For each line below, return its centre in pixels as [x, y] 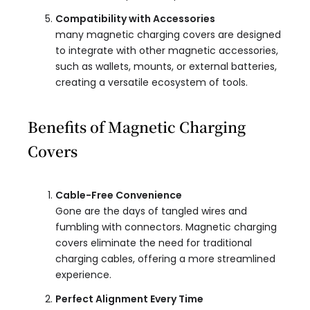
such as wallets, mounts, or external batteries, [166, 67]
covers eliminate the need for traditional [154, 243]
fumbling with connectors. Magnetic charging [166, 227]
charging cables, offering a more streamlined [165, 259]
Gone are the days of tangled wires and [151, 211]
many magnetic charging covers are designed [168, 35]
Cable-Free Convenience [119, 195]
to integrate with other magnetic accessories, [167, 51]
